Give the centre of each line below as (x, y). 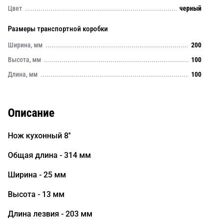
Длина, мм (23, 74)
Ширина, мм (25, 45)
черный (190, 8)
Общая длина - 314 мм (49, 155)
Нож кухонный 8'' (39, 136)
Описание (31, 113)
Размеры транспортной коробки (58, 29)
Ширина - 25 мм (37, 175)
